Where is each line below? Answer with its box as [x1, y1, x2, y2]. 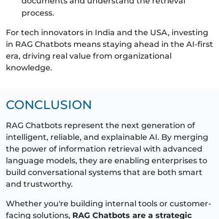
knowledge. [6, 63, 52, 72]
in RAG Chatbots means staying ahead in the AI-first [6, 39, 213, 49]
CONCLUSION [6, 97, 92, 112]
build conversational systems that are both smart [6, 167, 202, 177]
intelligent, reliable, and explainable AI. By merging [6, 132, 208, 142]
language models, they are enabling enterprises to [6, 155, 207, 165]
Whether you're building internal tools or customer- [6, 198, 211, 208]
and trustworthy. [6, 179, 73, 189]
